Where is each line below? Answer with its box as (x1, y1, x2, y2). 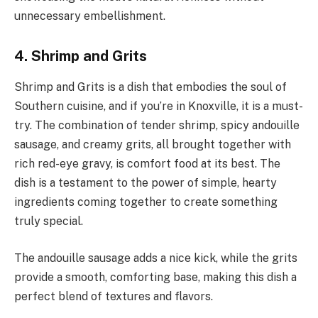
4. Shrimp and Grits (14, 47, 147, 65)
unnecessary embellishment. (14, 9, 165, 23)
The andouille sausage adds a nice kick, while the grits (14, 251, 297, 265)
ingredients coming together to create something (14, 195, 278, 209)
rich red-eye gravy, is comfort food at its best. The (14, 157, 280, 171)
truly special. (14, 214, 86, 229)
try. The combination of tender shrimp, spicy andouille (14, 119, 300, 133)
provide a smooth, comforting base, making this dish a (14, 270, 297, 284)
